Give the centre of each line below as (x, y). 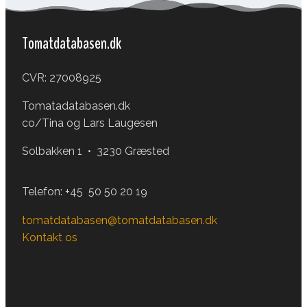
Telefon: (43, 191)
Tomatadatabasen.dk (76, 106)
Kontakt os (49, 238)
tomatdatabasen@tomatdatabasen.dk (119, 220)
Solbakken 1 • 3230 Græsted (95, 151)
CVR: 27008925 (61, 77)
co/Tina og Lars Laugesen (89, 123)
